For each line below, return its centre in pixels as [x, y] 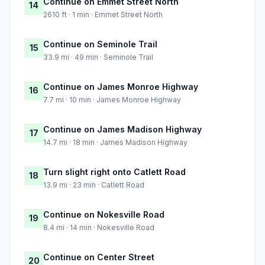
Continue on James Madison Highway [122, 130]
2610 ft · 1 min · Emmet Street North [103, 15]
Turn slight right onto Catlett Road [114, 172]
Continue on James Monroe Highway [121, 87]
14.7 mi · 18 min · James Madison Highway [115, 143]
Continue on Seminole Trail [100, 44]
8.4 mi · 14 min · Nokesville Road [99, 228]
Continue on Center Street [99, 257]
